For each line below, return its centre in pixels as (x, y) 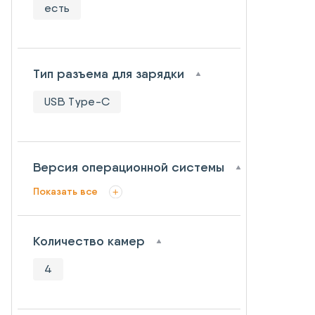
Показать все (65, 191)
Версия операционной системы (129, 167)
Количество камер (89, 241)
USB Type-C (77, 102)
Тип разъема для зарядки (109, 74)
